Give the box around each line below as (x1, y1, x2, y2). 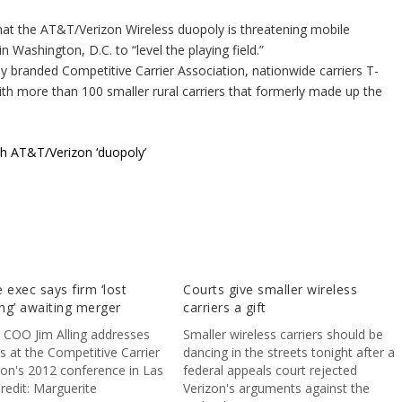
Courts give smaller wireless (183, 281, 358, 299)
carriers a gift (183, 299, 267, 317)
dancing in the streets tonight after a (183, 344, 396, 362)
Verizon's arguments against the (183, 380, 371, 398)
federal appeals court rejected (183, 362, 358, 380)
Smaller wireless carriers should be (183, 326, 384, 344)
